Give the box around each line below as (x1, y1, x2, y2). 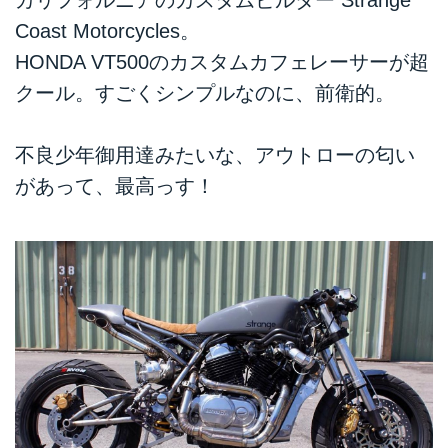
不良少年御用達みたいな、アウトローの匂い (15, 144, 415, 167)
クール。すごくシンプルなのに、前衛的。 (15, 81, 395, 104)
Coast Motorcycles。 (15, 19, 200, 42)
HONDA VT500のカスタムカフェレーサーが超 (15, 50, 429, 73)
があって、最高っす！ (15, 175, 215, 198)
